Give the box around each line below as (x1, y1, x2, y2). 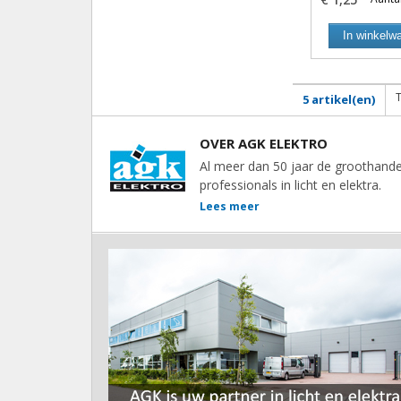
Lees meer (200, 199, 260, 214)
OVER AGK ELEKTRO (200, 134, 328, 152)
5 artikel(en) (303, 91, 376, 107)
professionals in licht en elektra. (200, 176, 381, 193)
